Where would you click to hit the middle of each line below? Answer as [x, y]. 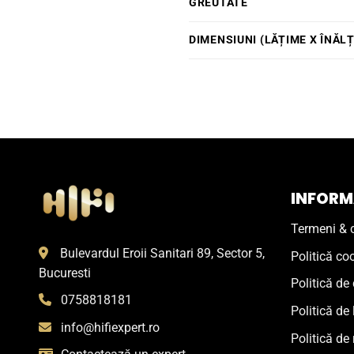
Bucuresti [64, 273]
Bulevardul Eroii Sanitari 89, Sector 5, [162, 253]
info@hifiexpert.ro [110, 327]
